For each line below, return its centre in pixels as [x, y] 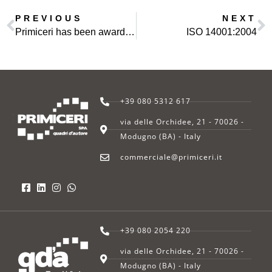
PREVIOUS [49, 19]
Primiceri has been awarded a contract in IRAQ [130, 32]
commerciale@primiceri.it [172, 157]
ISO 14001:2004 [222, 32]
